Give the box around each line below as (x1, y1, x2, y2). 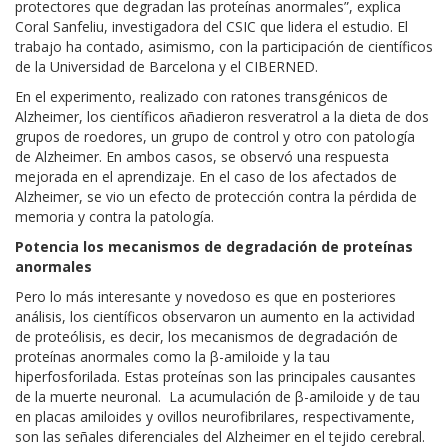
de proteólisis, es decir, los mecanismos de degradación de (15, 326, 398, 346)
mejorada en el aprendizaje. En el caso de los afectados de (15, 166, 397, 186)
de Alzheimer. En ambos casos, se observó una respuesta (15, 146, 389, 166)
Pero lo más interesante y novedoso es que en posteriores (15, 286, 396, 306)
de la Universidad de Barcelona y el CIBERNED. (15, 56, 318, 76)
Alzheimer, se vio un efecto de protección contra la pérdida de (15, 186, 417, 206)
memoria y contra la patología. (15, 206, 214, 226)
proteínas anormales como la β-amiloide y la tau (15, 346, 330, 366)
